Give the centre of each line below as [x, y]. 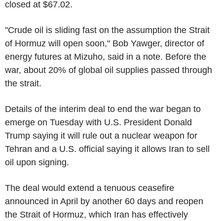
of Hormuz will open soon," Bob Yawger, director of [105, 43]
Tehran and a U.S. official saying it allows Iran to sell [107, 149]
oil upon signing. [37, 162]
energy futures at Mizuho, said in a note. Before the [106, 56]
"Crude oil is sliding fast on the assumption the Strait [107, 30]
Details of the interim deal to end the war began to [103, 109]
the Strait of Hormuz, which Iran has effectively [96, 214]
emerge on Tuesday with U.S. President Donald [98, 122]
